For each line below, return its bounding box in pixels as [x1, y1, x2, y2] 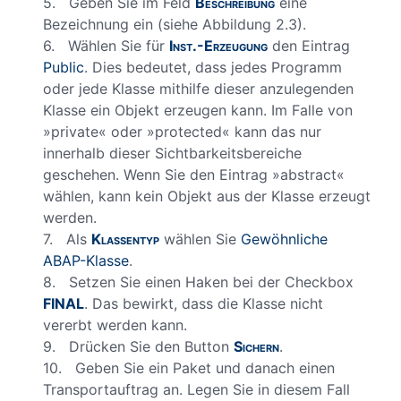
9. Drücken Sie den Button [43, 337, 234, 355]
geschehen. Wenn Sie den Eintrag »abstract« [43, 165, 345, 183]
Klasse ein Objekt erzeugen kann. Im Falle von [43, 100, 353, 119]
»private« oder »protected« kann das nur [43, 122, 321, 141]
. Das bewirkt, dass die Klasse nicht [84, 294, 323, 312]
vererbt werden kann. [43, 315, 187, 334]
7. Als [43, 229, 91, 248]
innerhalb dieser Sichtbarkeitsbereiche [43, 143, 302, 162]
